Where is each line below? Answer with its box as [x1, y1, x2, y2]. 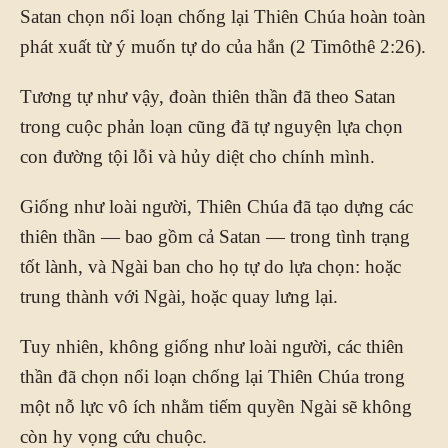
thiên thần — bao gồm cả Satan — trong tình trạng [20, 225, 410, 247]
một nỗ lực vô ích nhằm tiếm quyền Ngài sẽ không [20, 395, 412, 417]
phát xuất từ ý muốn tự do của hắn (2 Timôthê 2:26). [20, 35, 426, 57]
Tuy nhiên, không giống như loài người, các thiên [20, 335, 404, 357]
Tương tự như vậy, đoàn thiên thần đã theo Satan [20, 85, 396, 107]
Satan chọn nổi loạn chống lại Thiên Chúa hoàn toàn [20, 5, 426, 27]
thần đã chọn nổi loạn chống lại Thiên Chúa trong [20, 365, 405, 387]
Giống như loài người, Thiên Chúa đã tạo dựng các [20, 195, 413, 217]
